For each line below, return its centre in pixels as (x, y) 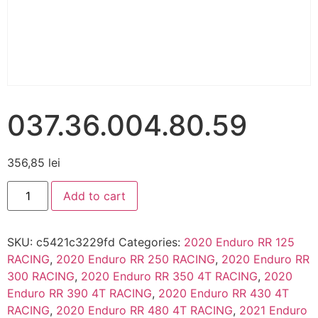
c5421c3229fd (76, 242)
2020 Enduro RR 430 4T (224, 294)
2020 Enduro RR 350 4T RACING (169, 276)
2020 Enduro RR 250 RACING (136, 259)
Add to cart (95, 196)
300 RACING (41, 276)
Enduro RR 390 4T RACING (79, 294)
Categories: (151, 242)
